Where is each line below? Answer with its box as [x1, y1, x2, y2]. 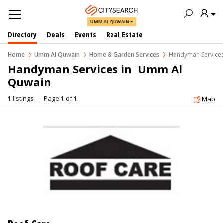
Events [75, 29, 96, 39]
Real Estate [106, 29, 143, 39]
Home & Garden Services [89, 50, 159, 59]
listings [11, 94, 34, 103]
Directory [8, 29, 37, 39]
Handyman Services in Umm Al [8, 61, 185, 76]
